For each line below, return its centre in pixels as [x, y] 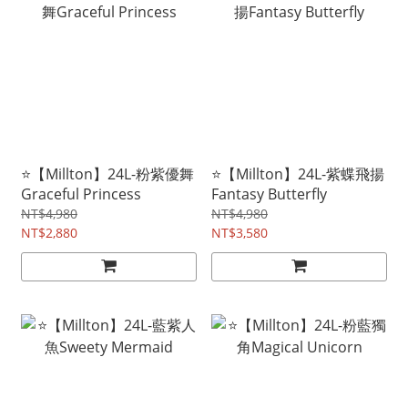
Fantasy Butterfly [269, 194]
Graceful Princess [81, 194]
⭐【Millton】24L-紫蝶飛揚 [298, 174]
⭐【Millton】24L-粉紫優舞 [107, 174]
